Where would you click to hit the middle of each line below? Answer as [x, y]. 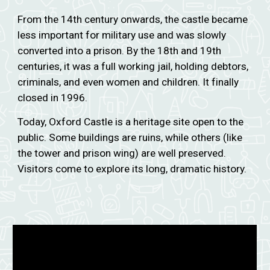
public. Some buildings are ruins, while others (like [130, 137]
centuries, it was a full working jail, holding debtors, [133, 66]
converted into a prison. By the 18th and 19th [120, 51]
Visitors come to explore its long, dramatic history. [132, 169]
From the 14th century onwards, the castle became [133, 19]
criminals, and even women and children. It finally [128, 82]
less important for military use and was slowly [122, 35]
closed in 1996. [53, 98]
